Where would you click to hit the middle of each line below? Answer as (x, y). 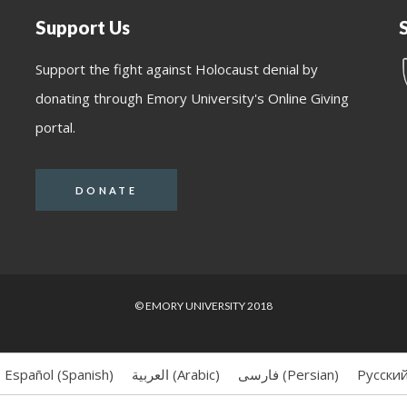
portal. (55, 127)
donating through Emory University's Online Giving (192, 98)
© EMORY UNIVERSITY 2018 (203, 306)
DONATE (106, 190)
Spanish (85, 375)
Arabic (196, 375)
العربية (150, 375)
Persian (310, 375)
